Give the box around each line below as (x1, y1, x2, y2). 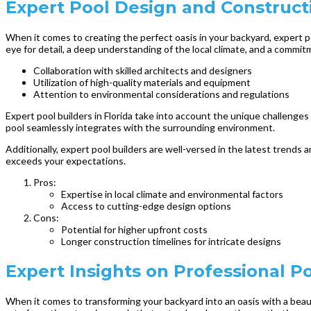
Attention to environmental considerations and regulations (33, 87, 289, 100)
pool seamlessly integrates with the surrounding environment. (6, 121, 275, 133)
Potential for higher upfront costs (61, 223, 208, 235)
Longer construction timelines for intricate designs (61, 235, 281, 247)
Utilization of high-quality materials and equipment (33, 76, 251, 88)
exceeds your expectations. (6, 154, 126, 167)
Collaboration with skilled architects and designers (33, 64, 252, 76)
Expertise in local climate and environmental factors (61, 187, 283, 200)
